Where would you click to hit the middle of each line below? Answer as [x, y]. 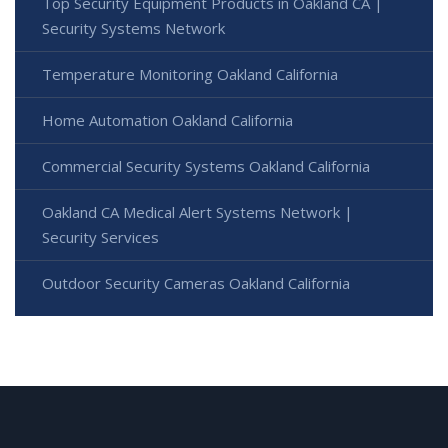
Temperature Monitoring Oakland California [190, 74]
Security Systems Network [133, 28]
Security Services [100, 237]
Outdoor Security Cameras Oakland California [196, 283]
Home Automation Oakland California [167, 120]
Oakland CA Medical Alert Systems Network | [197, 212]
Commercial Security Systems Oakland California [206, 166]
